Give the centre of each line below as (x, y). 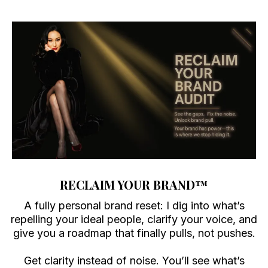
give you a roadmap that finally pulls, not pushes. (134, 233)
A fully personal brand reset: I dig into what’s (134, 205)
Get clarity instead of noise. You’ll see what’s (134, 260)
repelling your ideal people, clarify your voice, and (134, 219)
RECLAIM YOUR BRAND (127, 184)
